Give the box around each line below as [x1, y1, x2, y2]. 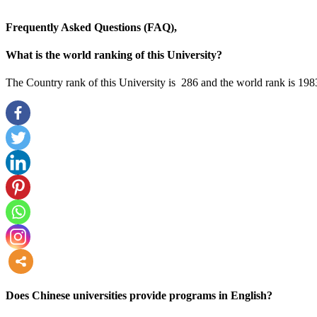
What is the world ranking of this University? [6, 49, 222, 62]
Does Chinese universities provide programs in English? [6, 289, 272, 301]
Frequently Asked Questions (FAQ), [6, 21, 177, 33]
